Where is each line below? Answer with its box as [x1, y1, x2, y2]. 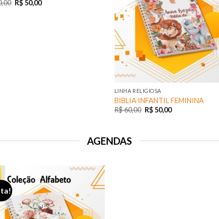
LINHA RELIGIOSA [114, 88, 161, 94]
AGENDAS [87, 134, 132, 147]
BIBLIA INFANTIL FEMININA [114, 96, 204, 105]
